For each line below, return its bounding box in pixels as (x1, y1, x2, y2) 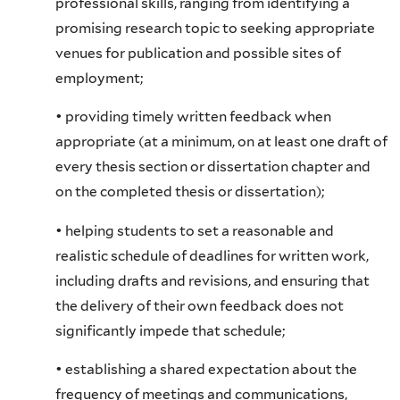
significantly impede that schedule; (55, 321, 285, 339)
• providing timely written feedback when (55, 108, 331, 126)
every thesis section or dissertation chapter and (55, 158, 371, 176)
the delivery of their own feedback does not (55, 296, 344, 314)
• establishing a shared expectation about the (55, 361, 357, 379)
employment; (55, 69, 143, 87)
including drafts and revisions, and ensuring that (55, 271, 370, 289)
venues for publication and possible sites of (55, 44, 341, 62)
